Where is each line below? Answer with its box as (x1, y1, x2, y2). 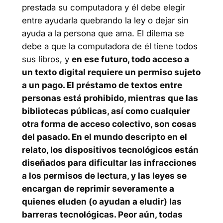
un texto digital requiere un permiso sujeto (21, 67, 201, 78)
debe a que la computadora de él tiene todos (21, 41, 198, 52)
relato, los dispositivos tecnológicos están (21, 145, 199, 155)
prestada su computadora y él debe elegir (21, 2, 185, 13)
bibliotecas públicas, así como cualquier (21, 106, 190, 116)
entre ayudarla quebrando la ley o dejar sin (21, 15, 189, 26)
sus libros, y (21, 54, 72, 65)
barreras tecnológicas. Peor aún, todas (21, 210, 183, 220)
